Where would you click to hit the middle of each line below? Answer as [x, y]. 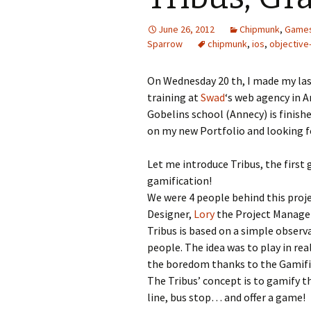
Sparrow [165, 44]
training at [174, 97]
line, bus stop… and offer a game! [226, 297]
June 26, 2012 [186, 29]
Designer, [170, 214]
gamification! [179, 180]
